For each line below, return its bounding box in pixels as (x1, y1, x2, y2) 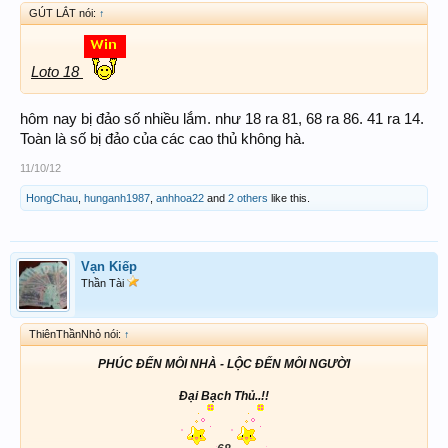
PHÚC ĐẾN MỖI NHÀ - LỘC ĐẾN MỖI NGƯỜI (98, 356, 350, 371)
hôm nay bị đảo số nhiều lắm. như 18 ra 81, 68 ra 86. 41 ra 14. (20, 110, 424, 127)
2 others (228, 191, 268, 204)
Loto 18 (31, 63, 83, 81)
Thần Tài (81, 276, 127, 289)
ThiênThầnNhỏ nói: (29, 327, 124, 340)
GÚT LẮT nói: (29, 7, 99, 20)
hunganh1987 (84, 191, 150, 204)
